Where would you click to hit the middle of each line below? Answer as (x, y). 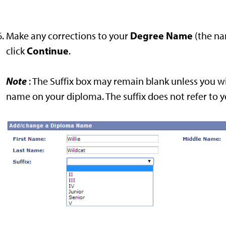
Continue (48, 51)
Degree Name (161, 36)
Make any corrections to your (68, 36)
